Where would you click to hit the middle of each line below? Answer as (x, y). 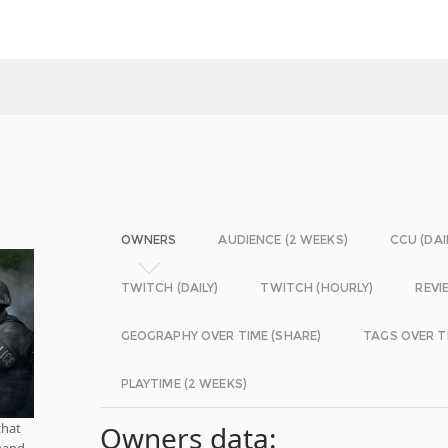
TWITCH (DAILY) (169, 287)
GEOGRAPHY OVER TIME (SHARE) (221, 335)
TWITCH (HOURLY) (317, 287)
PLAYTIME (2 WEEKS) (183, 383)
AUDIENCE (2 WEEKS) (283, 239)
